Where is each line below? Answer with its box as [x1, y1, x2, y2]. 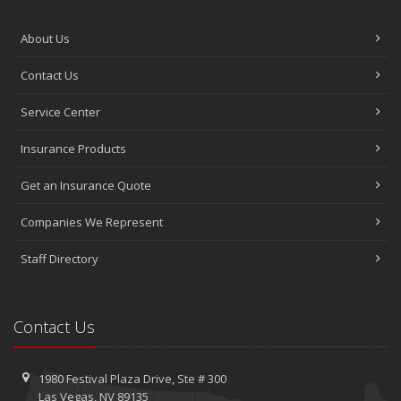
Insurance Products [21, 141, 126, 157]
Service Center [21, 104, 100, 120]
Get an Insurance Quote [21, 177, 151, 193]
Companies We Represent [21, 214, 163, 230]
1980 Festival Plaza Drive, [38, 371, 177, 387]
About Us [21, 30, 70, 47]
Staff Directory [21, 251, 98, 267]
